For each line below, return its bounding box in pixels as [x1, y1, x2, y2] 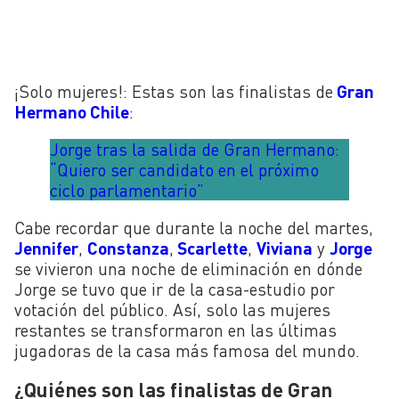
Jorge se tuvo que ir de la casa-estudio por [14, 279, 335, 300]
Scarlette [174, 238, 248, 259]
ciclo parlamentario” [50, 180, 204, 201]
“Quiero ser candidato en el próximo [50, 159, 319, 181]
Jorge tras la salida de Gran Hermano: [50, 139, 339, 160]
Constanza [87, 238, 169, 259]
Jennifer [14, 238, 78, 259]
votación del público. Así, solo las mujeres [14, 299, 330, 321]
